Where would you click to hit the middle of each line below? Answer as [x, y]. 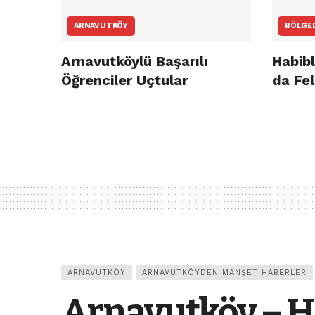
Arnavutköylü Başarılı [135, 62]
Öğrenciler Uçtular [124, 81]
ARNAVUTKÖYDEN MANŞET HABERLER [224, 273]
